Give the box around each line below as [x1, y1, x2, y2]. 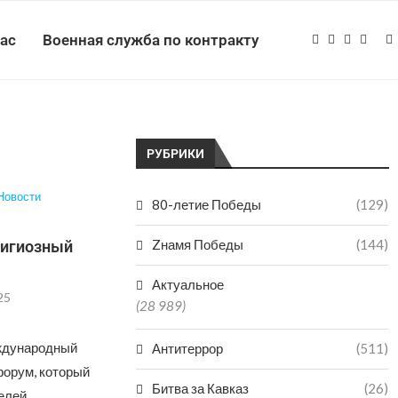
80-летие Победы [152, 196, 262, 212]
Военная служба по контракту [43, 31, 259, 49]
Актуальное [152, 276, 225, 292]
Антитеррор [152, 340, 224, 356]
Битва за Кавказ [152, 380, 250, 396]
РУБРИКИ [147, 147, 205, 161]
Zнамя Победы [152, 236, 244, 252]
